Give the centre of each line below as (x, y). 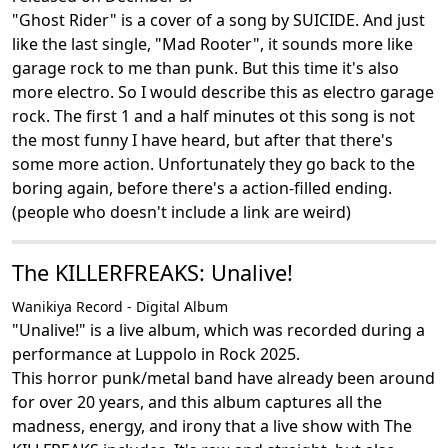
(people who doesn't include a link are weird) (181, 212)
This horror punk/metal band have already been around (223, 378)
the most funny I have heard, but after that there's (202, 140)
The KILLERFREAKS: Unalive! (152, 272)
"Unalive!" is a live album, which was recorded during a (218, 330)
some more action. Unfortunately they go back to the (213, 164)
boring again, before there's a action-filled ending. (202, 188)
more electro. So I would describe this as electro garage (223, 92)
